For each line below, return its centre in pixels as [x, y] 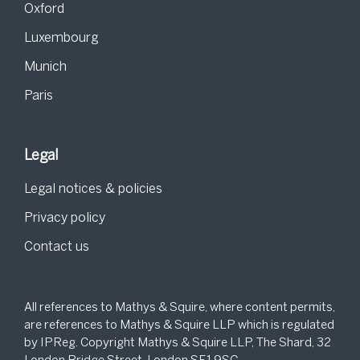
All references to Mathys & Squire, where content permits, [180, 308]
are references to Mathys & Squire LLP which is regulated [179, 325]
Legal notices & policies [93, 189]
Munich [45, 67]
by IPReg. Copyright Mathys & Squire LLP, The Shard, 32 [178, 343]
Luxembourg [61, 38]
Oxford [44, 9]
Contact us [57, 247]
